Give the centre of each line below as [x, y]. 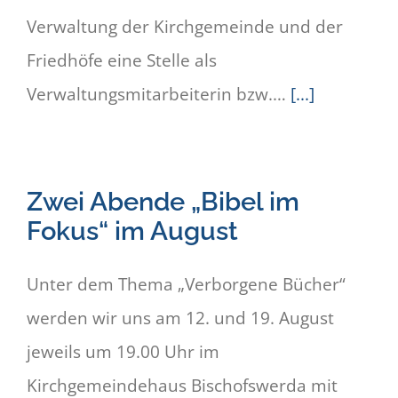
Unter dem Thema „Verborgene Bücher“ [186, 285]
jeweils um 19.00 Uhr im [123, 352]
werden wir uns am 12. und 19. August [180, 318]
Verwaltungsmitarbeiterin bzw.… [159, 95]
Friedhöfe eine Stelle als [122, 61]
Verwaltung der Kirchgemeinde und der [185, 27]
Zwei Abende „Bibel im [163, 202]
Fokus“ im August [132, 231]
